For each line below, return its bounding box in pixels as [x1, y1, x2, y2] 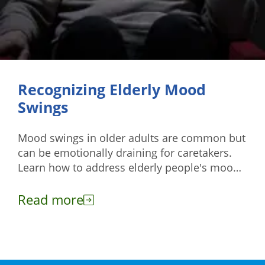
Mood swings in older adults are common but [18, 131, 245, 145]
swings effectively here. [18, 175, 134, 189]
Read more [18, 190, 83, 208]
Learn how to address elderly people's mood [18, 160, 240, 174]
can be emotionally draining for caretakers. [18, 146, 232, 160]
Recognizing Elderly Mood [18, 79, 206, 99]
